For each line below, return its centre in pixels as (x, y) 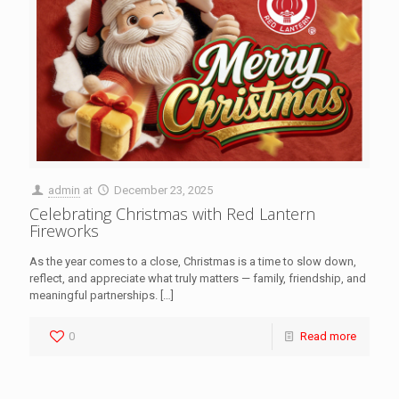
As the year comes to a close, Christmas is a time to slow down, (193, 262)
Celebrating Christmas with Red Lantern (172, 214)
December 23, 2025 (164, 191)
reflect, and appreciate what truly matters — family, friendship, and (198, 279)
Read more (328, 337)
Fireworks (64, 231)
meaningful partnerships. (94, 296)
